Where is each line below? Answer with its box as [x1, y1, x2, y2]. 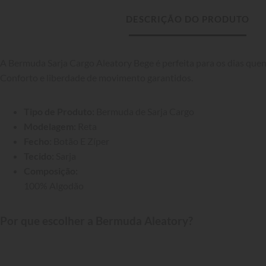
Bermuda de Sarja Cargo [94, 105, 194, 117]
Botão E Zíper [52, 135, 109, 147]
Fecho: [24, 135, 52, 147]
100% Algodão [24, 179, 84, 191]
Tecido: [24, 150, 54, 161]
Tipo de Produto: [24, 105, 94, 117]
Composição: [24, 164, 78, 176]
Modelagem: [24, 120, 76, 132]
